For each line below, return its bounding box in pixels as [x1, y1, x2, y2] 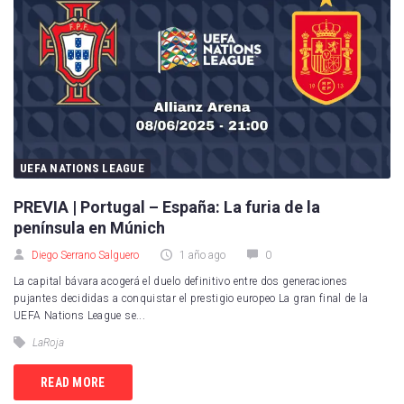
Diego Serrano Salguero [32, 249, 139, 262]
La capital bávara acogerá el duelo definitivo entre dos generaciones [14, 275, 348, 289]
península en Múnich [14, 218, 165, 238]
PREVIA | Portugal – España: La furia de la [14, 197, 320, 217]
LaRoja [32, 336, 64, 350]
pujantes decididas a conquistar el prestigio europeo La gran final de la [14, 292, 368, 306]
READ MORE [41, 374, 106, 390]
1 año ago [177, 249, 225, 262]
